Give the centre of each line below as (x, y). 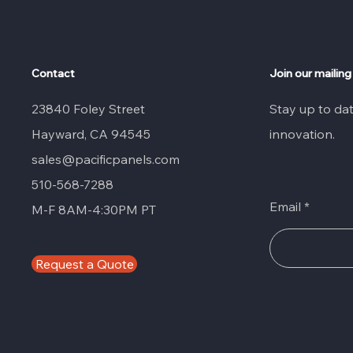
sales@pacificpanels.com (106, 159)
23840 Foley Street (88, 109)
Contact (53, 73)
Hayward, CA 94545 (91, 134)
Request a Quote (84, 264)
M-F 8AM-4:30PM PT (94, 210)
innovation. (306, 134)
